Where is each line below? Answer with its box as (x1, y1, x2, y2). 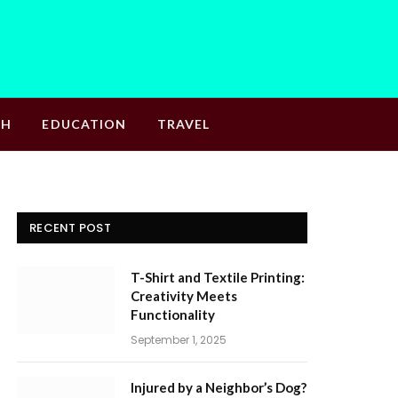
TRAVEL (156, 116, 211, 131)
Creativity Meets (131, 288, 237, 304)
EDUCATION (42, 116, 127, 131)
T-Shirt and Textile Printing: (131, 269, 305, 285)
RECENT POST (29, 219, 111, 236)
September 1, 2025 (131, 332, 227, 347)
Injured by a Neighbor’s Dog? (131, 379, 306, 395)
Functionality (131, 306, 215, 322)
